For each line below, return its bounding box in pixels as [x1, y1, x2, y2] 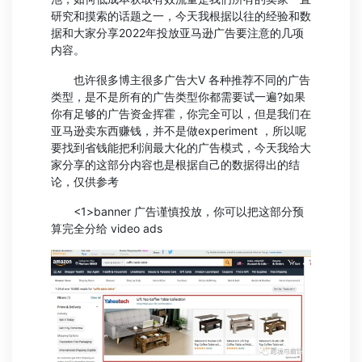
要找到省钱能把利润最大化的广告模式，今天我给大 [51, 141, 311, 154]
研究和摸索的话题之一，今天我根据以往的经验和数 [51, 9, 311, 23]
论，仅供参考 [51, 175, 119, 188]
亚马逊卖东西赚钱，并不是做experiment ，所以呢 [51, 124, 306, 137]
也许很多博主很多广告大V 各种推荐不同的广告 [51, 73, 310, 86]
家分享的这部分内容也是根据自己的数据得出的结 [51, 158, 300, 171]
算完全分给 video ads [51, 221, 162, 235]
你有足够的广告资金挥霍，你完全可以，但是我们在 [51, 107, 311, 120]
